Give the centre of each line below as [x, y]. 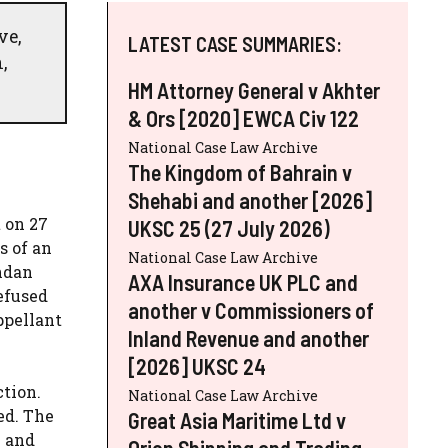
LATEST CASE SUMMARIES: [235, 43]
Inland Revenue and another [248, 337]
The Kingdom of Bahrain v [240, 171]
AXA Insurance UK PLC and [243, 281]
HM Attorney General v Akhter [254, 89]
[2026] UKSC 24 [197, 365]
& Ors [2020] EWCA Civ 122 [243, 117]
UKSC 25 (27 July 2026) [229, 227]
